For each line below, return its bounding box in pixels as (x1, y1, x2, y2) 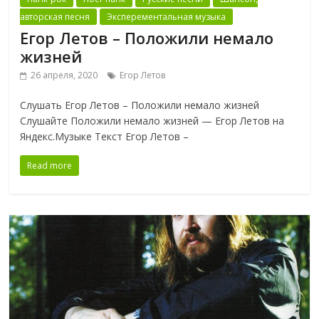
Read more (27, 159, 73, 172)
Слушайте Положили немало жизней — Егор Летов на (20, 114, 285, 128)
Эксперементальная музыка (107, 11, 226, 23)
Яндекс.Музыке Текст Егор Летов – (20, 130, 189, 144)
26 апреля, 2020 (31, 69, 98, 82)
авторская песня (20, 11, 90, 23)
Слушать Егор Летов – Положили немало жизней (20, 98, 260, 113)
